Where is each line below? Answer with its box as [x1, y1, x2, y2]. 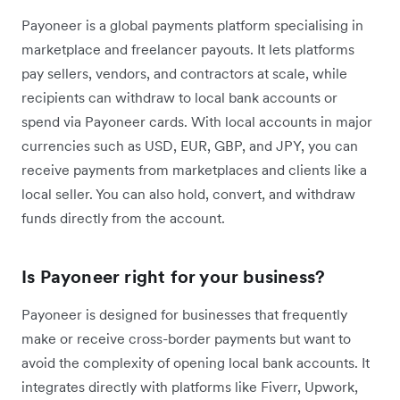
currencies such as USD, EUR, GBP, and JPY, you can [21, 136, 358, 154]
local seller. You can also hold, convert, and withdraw [21, 184, 355, 203]
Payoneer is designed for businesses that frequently [21, 304, 347, 323]
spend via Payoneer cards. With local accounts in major [21, 112, 372, 130]
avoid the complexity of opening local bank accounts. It [21, 353, 370, 371]
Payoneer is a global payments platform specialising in [21, 15, 363, 34]
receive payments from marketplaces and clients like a [21, 160, 367, 179]
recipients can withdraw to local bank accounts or [21, 87, 337, 106]
